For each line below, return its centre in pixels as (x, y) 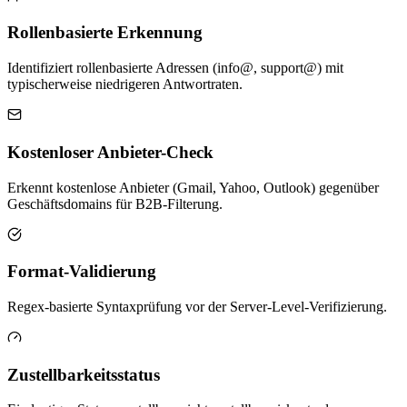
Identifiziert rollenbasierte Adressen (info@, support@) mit (175, 68)
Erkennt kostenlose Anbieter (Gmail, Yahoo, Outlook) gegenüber (193, 187)
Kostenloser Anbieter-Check (110, 152)
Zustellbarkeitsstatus (84, 374)
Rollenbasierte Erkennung (105, 33)
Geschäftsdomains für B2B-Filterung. (115, 203)
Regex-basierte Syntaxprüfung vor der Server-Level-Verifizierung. (197, 306)
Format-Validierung (82, 272)
